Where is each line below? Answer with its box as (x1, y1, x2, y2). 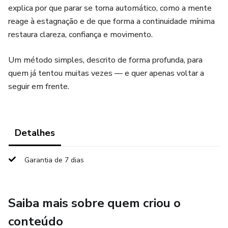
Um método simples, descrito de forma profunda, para (8, 54, 203, 66)
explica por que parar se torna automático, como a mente (8, 3, 212, 14)
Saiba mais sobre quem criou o (8, 195, 181, 211)
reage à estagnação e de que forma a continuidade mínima (8, 16, 215, 27)
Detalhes (15, 127, 55, 139)
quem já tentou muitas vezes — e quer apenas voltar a (8, 68, 204, 79)
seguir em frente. (8, 81, 69, 92)
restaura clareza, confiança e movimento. (8, 29, 153, 40)
